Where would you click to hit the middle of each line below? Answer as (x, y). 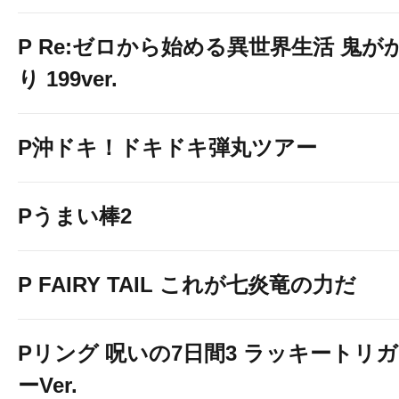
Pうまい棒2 (75, 216)
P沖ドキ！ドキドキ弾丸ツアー (167, 147)
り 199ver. (68, 79)
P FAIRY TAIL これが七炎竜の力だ (187, 285)
